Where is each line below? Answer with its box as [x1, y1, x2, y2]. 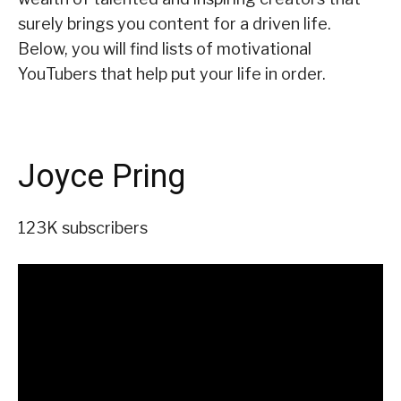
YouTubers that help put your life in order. [18, 64, 326, 84]
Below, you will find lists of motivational [18, 39, 311, 59]
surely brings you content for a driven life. [18, 14, 331, 34]
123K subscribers [18, 218, 148, 238]
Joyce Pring [18, 158, 185, 196]
